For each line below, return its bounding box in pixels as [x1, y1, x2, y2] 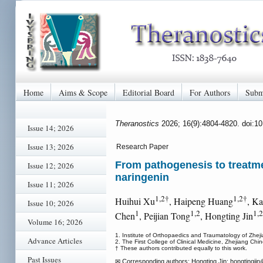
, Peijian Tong [139, 210, 190, 222]
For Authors [190, 86, 230, 98]
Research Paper [116, 143, 168, 151]
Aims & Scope [59, 86, 107, 98]
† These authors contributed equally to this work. [115, 244, 247, 251]
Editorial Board [123, 86, 174, 98]
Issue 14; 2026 [28, 123, 74, 133]
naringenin [115, 171, 169, 184]
